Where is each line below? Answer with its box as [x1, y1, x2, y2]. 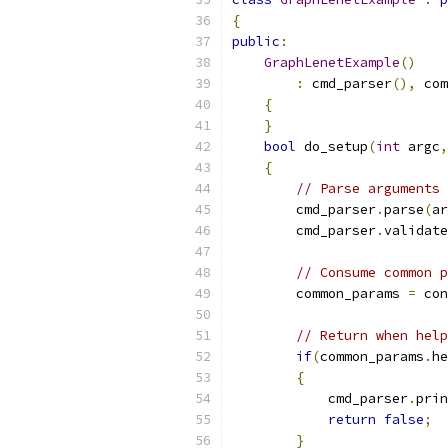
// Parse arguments [296, 180, 440, 197]
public [232, 33, 280, 50]
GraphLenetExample [264, 54, 400, 71]
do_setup [296, 138, 368, 155]
